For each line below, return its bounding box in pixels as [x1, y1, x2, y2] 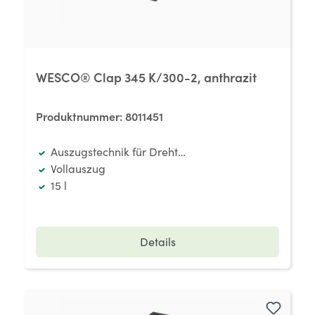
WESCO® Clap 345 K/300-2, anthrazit [36, 68, 257, 86]
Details [139, 234, 176, 249]
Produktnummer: [36, 108, 125, 124]
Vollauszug [50, 161, 105, 176]
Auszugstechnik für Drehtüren [50, 144, 201, 159]
